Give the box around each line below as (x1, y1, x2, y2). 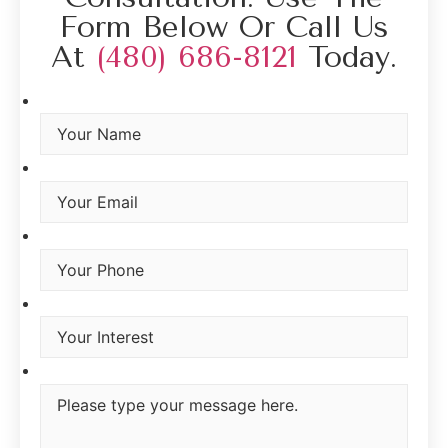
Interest (40, 294, 97, 315)
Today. (297, 38, 397, 75)
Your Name (40, 91, 124, 112)
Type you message (40, 361, 182, 382)
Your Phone (40, 226, 127, 247)
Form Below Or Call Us (59, 8, 389, 45)
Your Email (40, 159, 121, 180)
